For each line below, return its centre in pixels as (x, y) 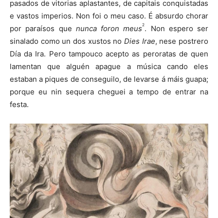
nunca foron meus (107, 28)
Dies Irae (140, 41)
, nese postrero (182, 41)
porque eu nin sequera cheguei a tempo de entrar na (109, 91)
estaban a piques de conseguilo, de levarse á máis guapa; (109, 79)
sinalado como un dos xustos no (67, 41)
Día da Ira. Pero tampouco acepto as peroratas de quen (109, 54)
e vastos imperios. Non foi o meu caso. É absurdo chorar (109, 16)
